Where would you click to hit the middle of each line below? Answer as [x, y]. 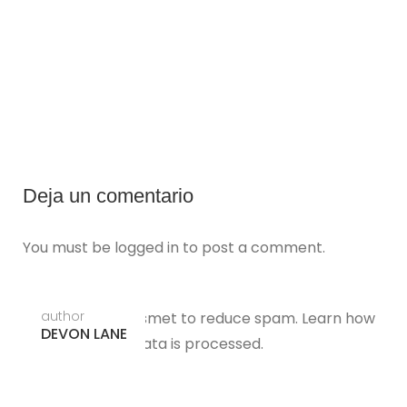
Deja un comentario [108, 196]
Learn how [338, 319]
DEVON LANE [84, 334]
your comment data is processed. [143, 344]
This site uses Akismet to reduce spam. [162, 319]
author [63, 317]
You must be [69, 248]
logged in [147, 248]
